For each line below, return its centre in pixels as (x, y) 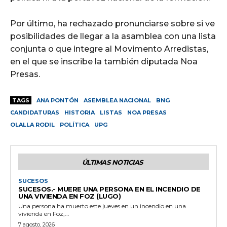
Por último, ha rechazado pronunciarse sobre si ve (112, 23)
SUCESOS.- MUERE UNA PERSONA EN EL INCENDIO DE (109, 189)
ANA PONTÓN (58, 100)
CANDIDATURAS (35, 112)
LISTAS (111, 112)
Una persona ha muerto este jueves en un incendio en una (102, 206)
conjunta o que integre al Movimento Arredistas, (109, 49)
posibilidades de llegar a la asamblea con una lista (113, 36)
